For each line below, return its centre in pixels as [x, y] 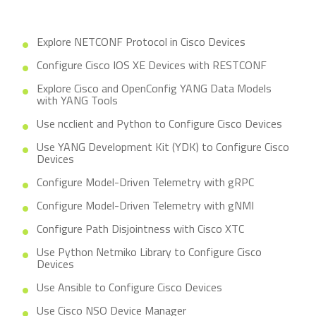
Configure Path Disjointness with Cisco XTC [140, 229]
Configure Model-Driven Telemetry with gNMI [145, 205]
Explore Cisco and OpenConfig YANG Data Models [154, 88]
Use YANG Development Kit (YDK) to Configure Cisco [163, 147]
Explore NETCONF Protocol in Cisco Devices [141, 42]
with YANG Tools [77, 100]
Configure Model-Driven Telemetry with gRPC [145, 182]
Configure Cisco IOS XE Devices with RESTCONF [152, 65]
